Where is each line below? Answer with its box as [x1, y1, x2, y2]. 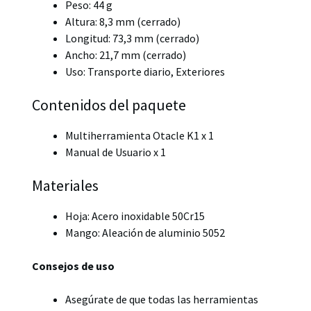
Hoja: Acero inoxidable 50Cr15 [65, 208, 205, 223]
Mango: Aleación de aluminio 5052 [65, 225, 225, 239]
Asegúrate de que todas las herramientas [65, 292, 258, 306]
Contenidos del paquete [32, 94, 186, 115]
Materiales [32, 175, 99, 195]
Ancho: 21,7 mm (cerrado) [65, 47, 186, 62]
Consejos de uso [32, 258, 115, 273]
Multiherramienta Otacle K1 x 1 [65, 128, 214, 142]
